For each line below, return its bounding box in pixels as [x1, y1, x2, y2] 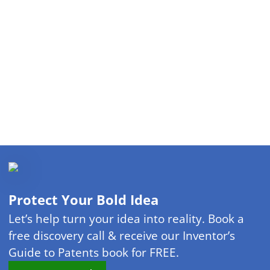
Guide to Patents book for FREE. [8, 244, 179, 260]
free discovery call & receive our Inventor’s [8, 227, 235, 243]
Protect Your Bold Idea [8, 191, 159, 209]
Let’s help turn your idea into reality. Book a [8, 210, 244, 227]
